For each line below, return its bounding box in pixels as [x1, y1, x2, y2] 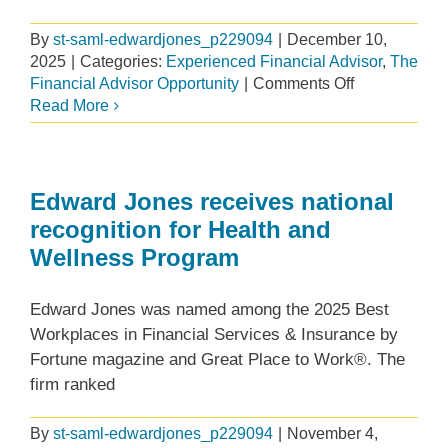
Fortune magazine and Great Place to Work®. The [30, 350, 405, 370]
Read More [30, 97, 109, 115]
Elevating [353, 96, 420, 114]
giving [353, 206, 396, 224]
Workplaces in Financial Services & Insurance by [30, 325, 398, 345]
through [353, 162, 407, 180]
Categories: [80, 53, 166, 71]
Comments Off [253, 75, 354, 93]
